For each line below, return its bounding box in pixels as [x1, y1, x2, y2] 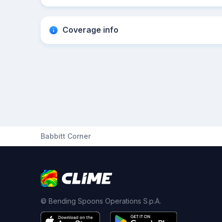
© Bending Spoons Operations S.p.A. [41, 197, 161, 205]
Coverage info [62, 25, 118, 35]
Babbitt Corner [41, 132, 91, 140]
